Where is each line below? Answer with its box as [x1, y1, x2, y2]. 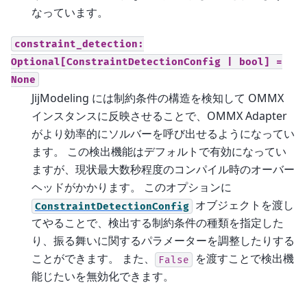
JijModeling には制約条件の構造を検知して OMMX [32, 90, 284, 106]
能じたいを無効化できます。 [32, 269, 174, 284]
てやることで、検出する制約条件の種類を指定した [32, 215, 284, 231]
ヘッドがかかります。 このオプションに [32, 180, 232, 195]
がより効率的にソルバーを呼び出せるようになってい [32, 126, 295, 142]
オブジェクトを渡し [193, 197, 294, 213]
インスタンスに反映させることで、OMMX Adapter [32, 108, 287, 124]
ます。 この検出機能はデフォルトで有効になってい [32, 144, 286, 160]
